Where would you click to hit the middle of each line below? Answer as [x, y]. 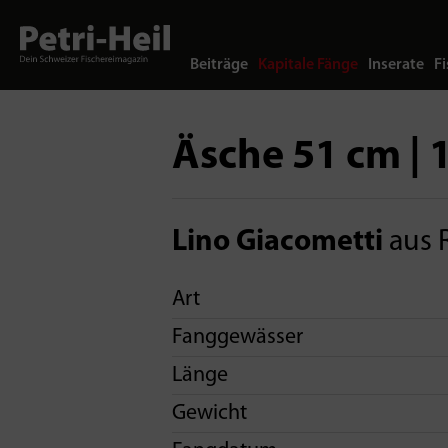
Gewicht [209, 413]
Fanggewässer [237, 337]
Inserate [396, 65]
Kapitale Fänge [308, 65]
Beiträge [219, 65]
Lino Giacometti [277, 242]
